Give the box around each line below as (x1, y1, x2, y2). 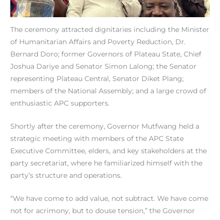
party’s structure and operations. (10, 171, 122, 180)
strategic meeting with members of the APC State (10, 135, 184, 143)
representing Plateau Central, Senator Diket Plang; (10, 75, 184, 83)
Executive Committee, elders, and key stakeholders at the (10, 147, 207, 155)
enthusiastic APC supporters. (10, 99, 110, 108)
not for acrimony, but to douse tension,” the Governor (10, 207, 195, 215)
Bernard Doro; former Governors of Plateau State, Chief (10, 50, 202, 58)
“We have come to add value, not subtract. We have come (10, 194, 209, 203)
